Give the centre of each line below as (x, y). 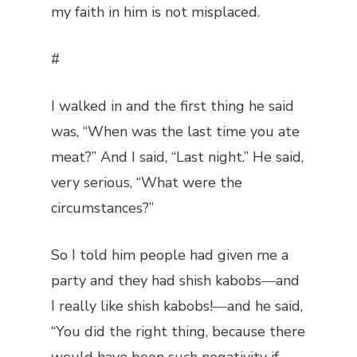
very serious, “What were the (147, 182)
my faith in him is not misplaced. (155, 12)
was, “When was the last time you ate (175, 131)
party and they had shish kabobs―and (175, 280)
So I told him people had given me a (170, 255)
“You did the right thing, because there (178, 331)
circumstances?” (102, 208)
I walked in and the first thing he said (173, 106)
